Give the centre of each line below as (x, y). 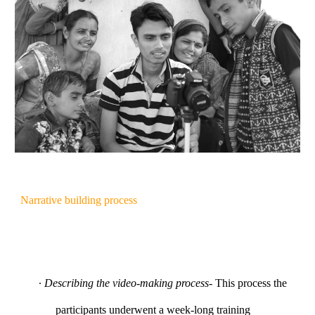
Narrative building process (79, 200)
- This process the (247, 283)
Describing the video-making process (126, 283)
